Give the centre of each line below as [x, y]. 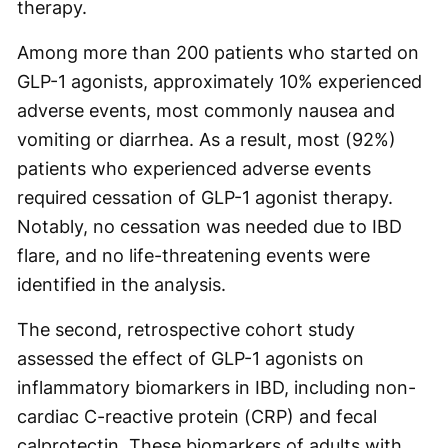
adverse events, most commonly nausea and [206, 110]
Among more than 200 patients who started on [218, 52]
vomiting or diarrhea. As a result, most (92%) [206, 139]
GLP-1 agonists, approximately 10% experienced [219, 81]
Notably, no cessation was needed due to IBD [209, 226]
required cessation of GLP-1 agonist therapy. [205, 197]
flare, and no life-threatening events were [193, 255]
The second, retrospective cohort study [186, 329]
